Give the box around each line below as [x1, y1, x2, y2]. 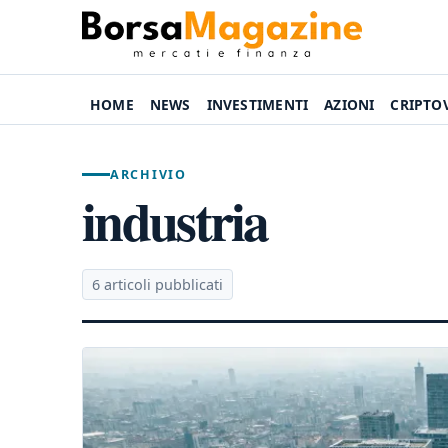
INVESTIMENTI [206, 95, 309, 114]
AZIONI [324, 95, 375, 114]
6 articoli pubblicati [92, 275, 223, 294]
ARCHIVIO [110, 166, 187, 183]
